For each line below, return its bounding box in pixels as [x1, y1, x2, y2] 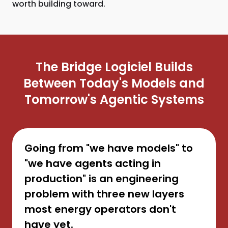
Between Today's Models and [23, 75, 205, 92]
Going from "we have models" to [24, 141, 193, 155]
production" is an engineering [24, 172, 179, 186]
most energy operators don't [24, 202, 176, 216]
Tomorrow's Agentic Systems [24, 91, 204, 108]
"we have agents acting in [24, 156, 161, 170]
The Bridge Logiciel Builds [35, 59, 193, 75]
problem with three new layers [24, 187, 184, 201]
